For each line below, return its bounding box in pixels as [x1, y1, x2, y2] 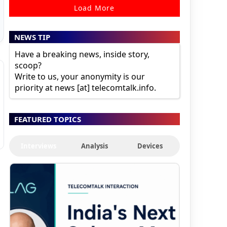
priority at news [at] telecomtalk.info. [14, 82, 156, 93]
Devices [137, 141, 163, 150]
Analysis [81, 141, 108, 150]
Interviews [21, 141, 57, 150]
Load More [74, 3, 115, 13]
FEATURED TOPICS [14, 113, 81, 124]
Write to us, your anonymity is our [14, 70, 145, 82]
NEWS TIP [14, 31, 50, 42]
